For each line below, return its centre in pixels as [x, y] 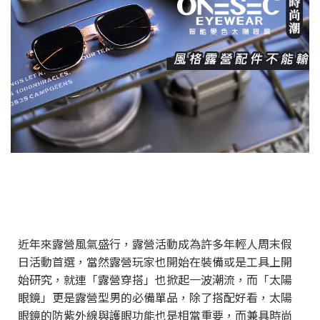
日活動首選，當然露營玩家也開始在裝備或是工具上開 [155, 261]
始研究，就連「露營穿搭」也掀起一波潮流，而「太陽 [155, 279]
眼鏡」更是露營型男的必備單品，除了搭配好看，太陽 [155, 297]
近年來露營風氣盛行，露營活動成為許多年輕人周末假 [155, 244]
